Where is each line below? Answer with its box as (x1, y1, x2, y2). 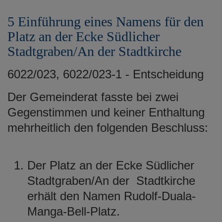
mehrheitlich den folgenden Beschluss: (7, 120, 212, 134)
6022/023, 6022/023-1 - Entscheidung (7, 67, 204, 81)
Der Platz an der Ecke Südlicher (27, 158, 194, 172)
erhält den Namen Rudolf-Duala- (27, 189, 196, 203)
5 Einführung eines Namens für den (7, 13, 204, 29)
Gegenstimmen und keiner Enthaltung (7, 105, 205, 119)
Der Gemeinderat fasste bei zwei (7, 90, 178, 104)
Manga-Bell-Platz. (27, 204, 120, 218)
